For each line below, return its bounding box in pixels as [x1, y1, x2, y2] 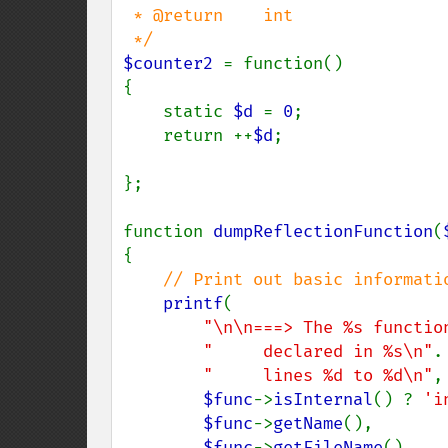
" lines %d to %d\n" [203, 365, 433, 386]
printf [163, 293, 223, 314]
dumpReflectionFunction [213, 221, 433, 242]
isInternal [273, 389, 373, 410]
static [163, 101, 233, 122]
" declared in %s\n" [203, 341, 433, 362]
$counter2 [123, 53, 223, 74]
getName [273, 413, 343, 434]
